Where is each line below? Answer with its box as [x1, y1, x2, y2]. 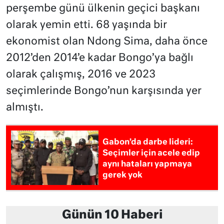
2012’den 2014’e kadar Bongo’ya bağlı [6, 53, 193, 64]
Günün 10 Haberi [61, 209, 162, 221]
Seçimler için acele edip [102, 149, 200, 157]
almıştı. [6, 102, 43, 113]
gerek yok [102, 171, 143, 179]
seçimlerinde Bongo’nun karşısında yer [6, 86, 201, 97]
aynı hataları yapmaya [102, 160, 192, 168]
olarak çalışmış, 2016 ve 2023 [6, 69, 155, 80]
